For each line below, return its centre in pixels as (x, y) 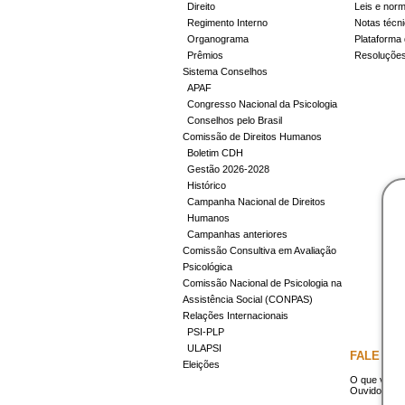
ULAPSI (204, 348)
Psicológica (207, 267)
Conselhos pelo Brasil (235, 120)
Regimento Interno (227, 23)
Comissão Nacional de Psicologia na (262, 283)
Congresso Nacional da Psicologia (262, 104)
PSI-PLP (206, 332)
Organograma (218, 39)
